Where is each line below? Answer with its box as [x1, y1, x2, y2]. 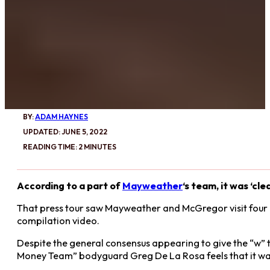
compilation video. [17, 215, 99, 227]
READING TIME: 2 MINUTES [23, 142, 116, 151]
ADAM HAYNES [35, 111, 88, 121]
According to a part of [17, 179, 122, 192]
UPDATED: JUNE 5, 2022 [23, 127, 107, 136]
